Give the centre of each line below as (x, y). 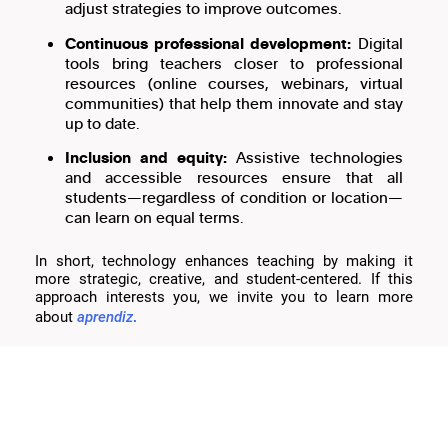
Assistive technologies (314, 157)
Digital (377, 42)
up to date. (102, 122)
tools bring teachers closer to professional (234, 62)
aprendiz (105, 316)
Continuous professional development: (208, 42)
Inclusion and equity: (146, 157)
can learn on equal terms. (154, 217)
